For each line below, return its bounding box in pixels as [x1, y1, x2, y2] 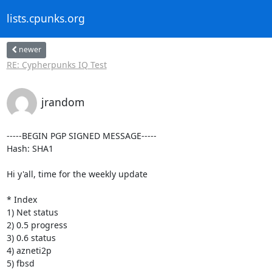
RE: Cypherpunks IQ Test [6, 58, 107, 70]
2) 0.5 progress [6, 219, 67, 231]
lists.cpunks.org [6, 11, 85, 26]
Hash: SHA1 [6, 142, 53, 154]
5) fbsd [6, 257, 35, 269]
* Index [6, 193, 37, 205]
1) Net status [6, 206, 58, 218]
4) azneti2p [6, 244, 52, 256]
